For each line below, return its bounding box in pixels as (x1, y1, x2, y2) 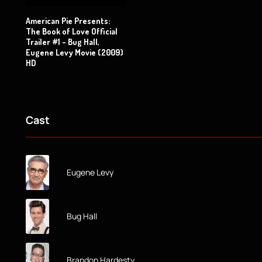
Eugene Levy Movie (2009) (26, 47, 123, 57)
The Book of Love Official (26, 26, 118, 36)
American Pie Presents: (26, 15, 110, 26)
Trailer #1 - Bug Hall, (26, 36, 99, 47)
